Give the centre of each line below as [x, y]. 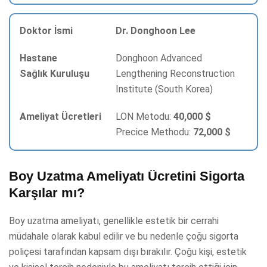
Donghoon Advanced [159, 58]
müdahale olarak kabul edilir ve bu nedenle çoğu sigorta [124, 236]
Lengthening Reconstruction [175, 74]
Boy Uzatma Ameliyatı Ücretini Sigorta [127, 176]
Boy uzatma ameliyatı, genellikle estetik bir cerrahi [114, 221]
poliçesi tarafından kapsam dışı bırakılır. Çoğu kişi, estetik [128, 252]
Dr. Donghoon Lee [155, 31]
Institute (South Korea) [164, 89]
